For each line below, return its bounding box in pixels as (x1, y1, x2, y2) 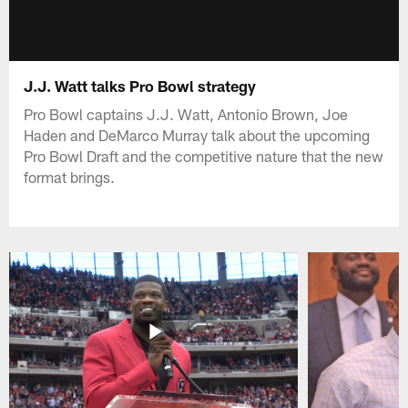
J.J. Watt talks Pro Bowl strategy (24, 76, 257, 95)
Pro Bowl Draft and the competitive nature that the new (24, 146, 384, 165)
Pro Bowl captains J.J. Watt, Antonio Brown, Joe (24, 104, 349, 123)
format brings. (24, 167, 116, 186)
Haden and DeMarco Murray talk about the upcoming (24, 125, 371, 144)
